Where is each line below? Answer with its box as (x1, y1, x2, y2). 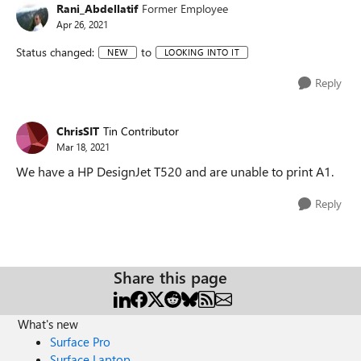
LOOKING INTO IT (164, 45, 239, 58)
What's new (18, 316, 79, 332)
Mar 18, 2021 (56, 139, 110, 153)
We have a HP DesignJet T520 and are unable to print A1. (16, 163, 334, 180)
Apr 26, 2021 (56, 17, 108, 31)
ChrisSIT (56, 122, 99, 139)
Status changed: (16, 44, 94, 60)
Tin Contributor (103, 122, 179, 139)
